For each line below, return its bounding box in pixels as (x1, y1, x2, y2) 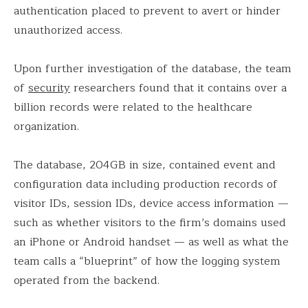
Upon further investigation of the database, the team (14, 60, 291, 78)
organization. (14, 118, 82, 136)
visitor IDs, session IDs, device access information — (14, 195, 289, 213)
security (28, 79, 70, 98)
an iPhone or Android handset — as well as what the (14, 233, 289, 252)
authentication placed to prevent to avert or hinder (14, 2, 280, 21)
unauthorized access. (14, 21, 122, 40)
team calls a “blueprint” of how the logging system (14, 252, 280, 271)
